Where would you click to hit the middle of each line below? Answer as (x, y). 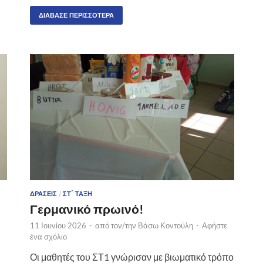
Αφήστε (215, 225)
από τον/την (117, 225)
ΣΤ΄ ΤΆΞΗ (77, 193)
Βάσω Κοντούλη (166, 225)
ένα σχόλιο (48, 236)
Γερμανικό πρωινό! (87, 208)
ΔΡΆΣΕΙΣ (43, 193)
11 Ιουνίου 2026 (58, 225)
